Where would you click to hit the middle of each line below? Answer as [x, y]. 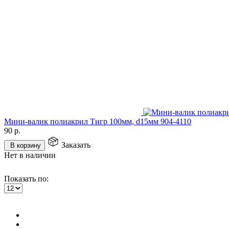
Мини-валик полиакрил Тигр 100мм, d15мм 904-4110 [98, 121]
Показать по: [26, 178]
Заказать [76, 145]
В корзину [26, 145]
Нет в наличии [30, 155]
